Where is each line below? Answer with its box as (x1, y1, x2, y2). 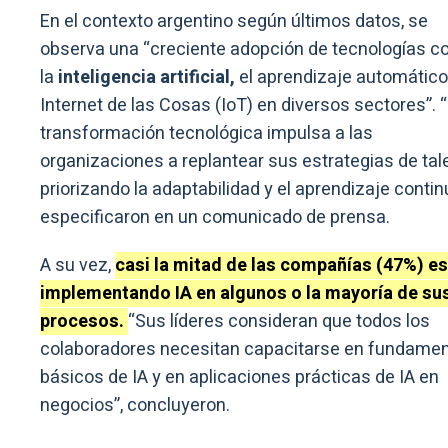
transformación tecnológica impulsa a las (40, 119, 373, 147)
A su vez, (40, 251, 115, 279)
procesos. (40, 307, 128, 335)
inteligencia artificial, (54, 63, 235, 91)
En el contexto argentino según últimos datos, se (40, 7, 428, 35)
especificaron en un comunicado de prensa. (40, 203, 390, 231)
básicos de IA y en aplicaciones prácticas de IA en (40, 363, 439, 391)
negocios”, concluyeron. (40, 391, 230, 419)
